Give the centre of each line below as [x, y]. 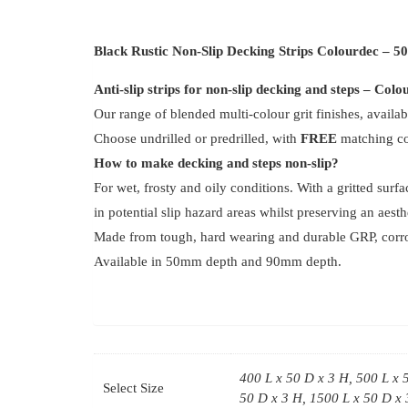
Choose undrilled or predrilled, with [197, 139]
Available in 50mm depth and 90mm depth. [218, 262]
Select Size [133, 388]
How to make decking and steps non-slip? [216, 163]
